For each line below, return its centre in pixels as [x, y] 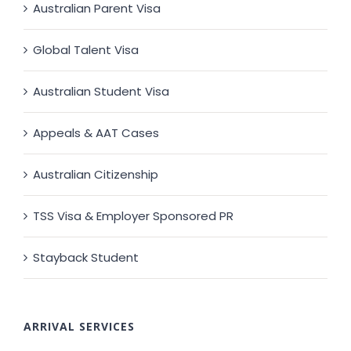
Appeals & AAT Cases [96, 133]
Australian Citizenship [96, 175]
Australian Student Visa [101, 92]
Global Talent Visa [86, 50]
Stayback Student [86, 258]
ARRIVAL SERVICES [79, 327]
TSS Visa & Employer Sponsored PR [133, 216]
